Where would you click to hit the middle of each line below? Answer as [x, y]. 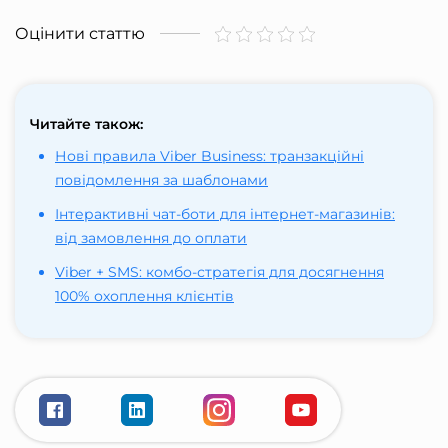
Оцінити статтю [80, 34]
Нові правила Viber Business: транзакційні [209, 156]
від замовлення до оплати [151, 238]
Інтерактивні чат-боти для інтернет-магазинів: [225, 214]
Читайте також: [86, 124]
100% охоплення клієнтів [144, 296]
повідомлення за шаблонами [161, 180]
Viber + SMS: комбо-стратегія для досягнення [219, 272]
